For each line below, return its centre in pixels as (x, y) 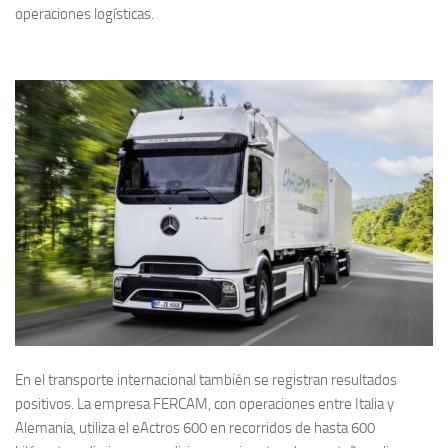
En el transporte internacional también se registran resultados (206, 379)
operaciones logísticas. (84, 14)
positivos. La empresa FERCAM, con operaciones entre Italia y (204, 403)
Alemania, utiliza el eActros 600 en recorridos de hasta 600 (195, 427)
